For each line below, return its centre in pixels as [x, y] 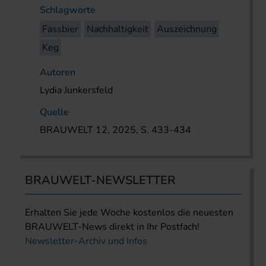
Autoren [58, 73]
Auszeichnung [187, 29]
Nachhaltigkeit [118, 29]
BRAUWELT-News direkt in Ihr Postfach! [112, 227]
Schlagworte [68, 10]
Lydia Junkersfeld [77, 91]
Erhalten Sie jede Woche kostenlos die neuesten [129, 213]
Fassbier [61, 29]
